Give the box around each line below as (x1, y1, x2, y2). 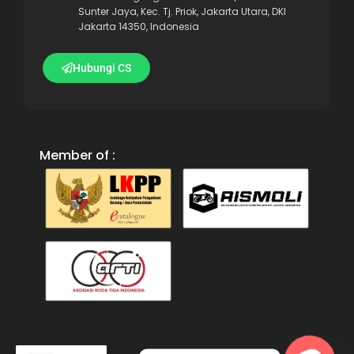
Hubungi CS (73, 62, 131, 75)
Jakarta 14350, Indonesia (77, 20, 199, 34)
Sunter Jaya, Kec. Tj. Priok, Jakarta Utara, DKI (77, 5, 286, 19)
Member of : (40, 146, 115, 165)
